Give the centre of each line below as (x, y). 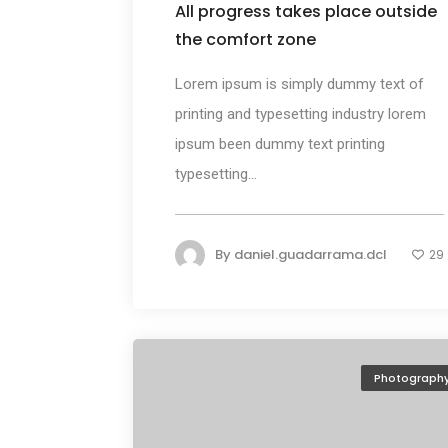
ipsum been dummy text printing (279, 144)
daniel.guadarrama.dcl (310, 255)
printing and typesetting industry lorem (300, 114)
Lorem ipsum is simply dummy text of (299, 84)
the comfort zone (245, 40)
